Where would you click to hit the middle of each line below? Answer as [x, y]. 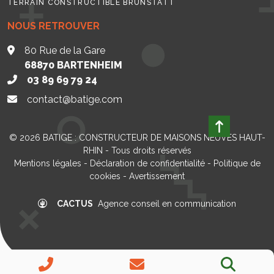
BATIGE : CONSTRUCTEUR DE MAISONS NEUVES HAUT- [154, 138]
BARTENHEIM [90, 65]
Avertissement [157, 176]
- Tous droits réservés [147, 151]
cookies [105, 176]
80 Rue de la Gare [65, 51]
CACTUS [75, 204]
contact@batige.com [75, 100]
